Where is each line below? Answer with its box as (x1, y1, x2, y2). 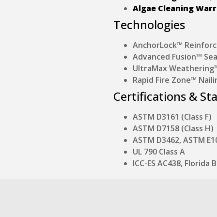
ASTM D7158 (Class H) (133, 123, 214, 134)
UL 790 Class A (133, 146, 185, 157)
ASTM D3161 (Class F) (133, 111, 212, 122)
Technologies (113, 16, 185, 32)
